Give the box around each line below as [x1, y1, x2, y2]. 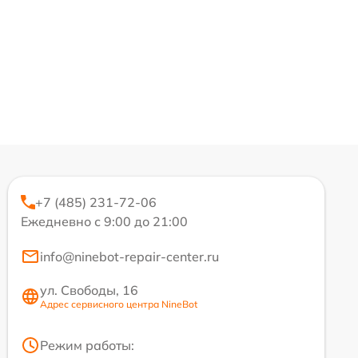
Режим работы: [40, 337, 134, 354]
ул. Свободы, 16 [40, 282, 138, 299]
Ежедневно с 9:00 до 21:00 [21, 213, 188, 230]
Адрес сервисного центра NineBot [40, 298, 197, 311]
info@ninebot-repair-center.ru [40, 249, 219, 265]
